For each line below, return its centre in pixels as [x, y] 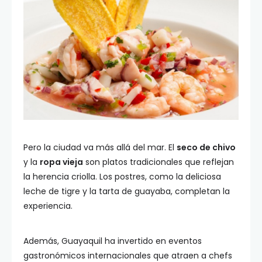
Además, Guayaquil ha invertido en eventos [113, 241]
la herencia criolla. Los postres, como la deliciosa [122, 177]
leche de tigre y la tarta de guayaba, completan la [127, 191]
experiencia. [48, 206]
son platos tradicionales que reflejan [158, 162]
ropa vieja [61, 162]
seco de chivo [206, 147]
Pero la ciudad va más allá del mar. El [100, 147]
